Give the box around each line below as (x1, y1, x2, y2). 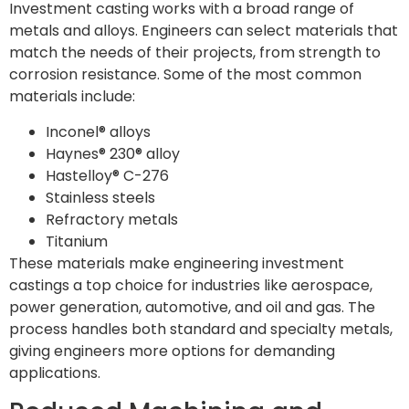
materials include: (9, 86, 135, 108)
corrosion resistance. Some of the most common (9, 64, 362, 86)
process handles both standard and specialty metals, (9, 318, 393, 340)
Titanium (46, 230, 108, 252)
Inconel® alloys (46, 121, 151, 142)
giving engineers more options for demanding (9, 340, 335, 362)
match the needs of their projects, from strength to (9, 42, 381, 64)
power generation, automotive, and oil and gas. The (9, 296, 375, 318)
